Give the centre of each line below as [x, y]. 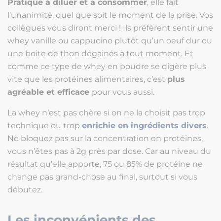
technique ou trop [44, 126]
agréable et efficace [50, 92]
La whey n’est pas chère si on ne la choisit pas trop [106, 113]
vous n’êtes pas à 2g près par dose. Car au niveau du [109, 151]
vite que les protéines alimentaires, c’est [87, 79]
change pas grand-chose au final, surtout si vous [102, 177]
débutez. [25, 190]
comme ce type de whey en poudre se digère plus [107, 67]
